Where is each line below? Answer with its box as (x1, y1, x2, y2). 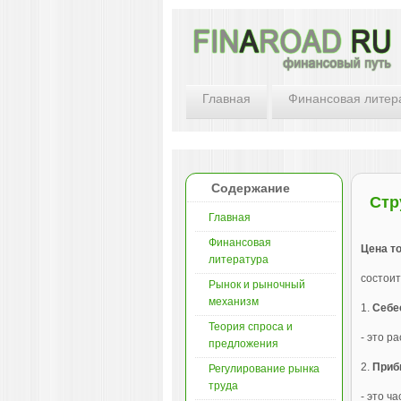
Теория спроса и (209, 320, 293, 333)
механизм (209, 295, 259, 308)
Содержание (211, 181, 290, 195)
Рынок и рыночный (209, 278, 305, 291)
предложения (209, 337, 278, 350)
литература (209, 253, 269, 266)
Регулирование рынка (209, 363, 320, 375)
